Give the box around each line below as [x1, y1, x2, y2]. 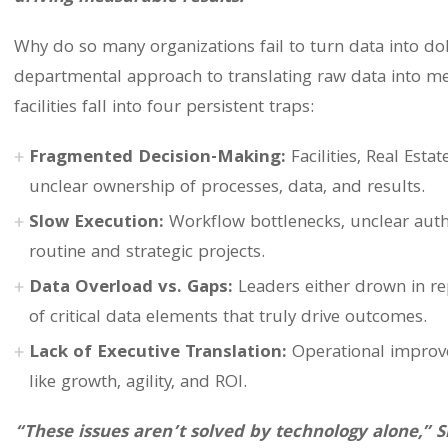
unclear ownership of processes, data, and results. [29, 174, 425, 203]
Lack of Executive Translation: [29, 339, 287, 368]
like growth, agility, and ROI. [29, 369, 247, 398]
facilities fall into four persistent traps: [14, 94, 314, 123]
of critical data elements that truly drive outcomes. [29, 304, 427, 333]
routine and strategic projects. [29, 239, 265, 268]
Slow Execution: [29, 209, 164, 238]
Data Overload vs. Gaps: [29, 274, 233, 303]
